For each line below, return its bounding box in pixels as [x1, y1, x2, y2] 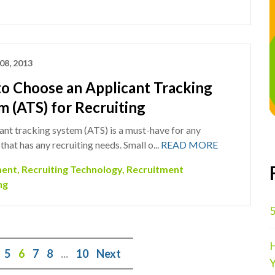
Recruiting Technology [21, 163, 122, 175]
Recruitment [126, 163, 184, 175]
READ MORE [160, 139, 218, 150]
